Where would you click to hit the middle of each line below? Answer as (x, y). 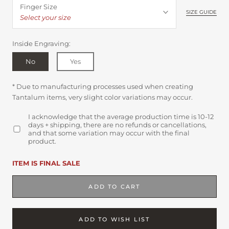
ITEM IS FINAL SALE (46, 163)
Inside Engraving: (41, 43)
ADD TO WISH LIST (114, 219)
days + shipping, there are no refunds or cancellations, (117, 125)
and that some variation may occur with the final (109, 133)
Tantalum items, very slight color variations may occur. (102, 97)
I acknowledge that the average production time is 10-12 (121, 117)
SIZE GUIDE (201, 12)
